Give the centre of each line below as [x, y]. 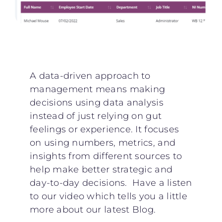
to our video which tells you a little [108, 196]
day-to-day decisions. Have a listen [111, 183]
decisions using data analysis [96, 102]
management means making [97, 89]
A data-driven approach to [90, 76]
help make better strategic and [101, 169]
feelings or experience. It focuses [104, 129]
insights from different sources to [106, 156]
